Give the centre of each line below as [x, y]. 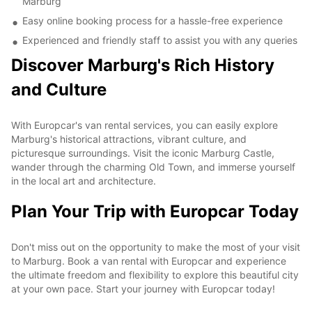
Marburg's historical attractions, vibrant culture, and [129, 139]
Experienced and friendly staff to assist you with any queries [160, 40]
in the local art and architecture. [84, 180]
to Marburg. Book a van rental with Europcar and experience [149, 260]
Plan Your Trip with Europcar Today [155, 211]
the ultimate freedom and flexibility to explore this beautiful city [155, 274]
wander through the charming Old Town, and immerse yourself [153, 166]
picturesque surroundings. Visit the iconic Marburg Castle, [143, 153]
